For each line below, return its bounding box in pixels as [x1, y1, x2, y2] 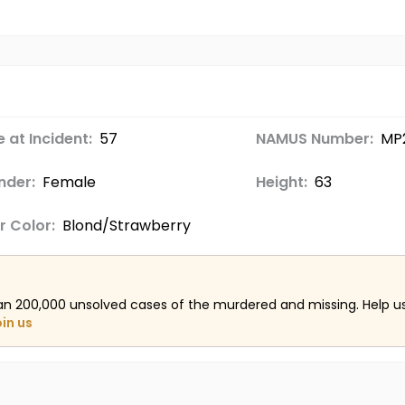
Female [42, 172, 96, 193]
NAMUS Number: [255, 128, 373, 149]
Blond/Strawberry [61, 215, 191, 236]
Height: [255, 172, 307, 193]
